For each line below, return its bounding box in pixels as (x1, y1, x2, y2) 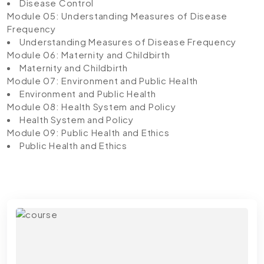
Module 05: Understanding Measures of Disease (7, 10, 227, 21)
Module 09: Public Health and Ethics (7, 127, 170, 138)
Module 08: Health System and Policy (7, 101, 176, 112)
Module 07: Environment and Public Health (7, 75, 198, 86)
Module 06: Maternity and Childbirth (7, 49, 170, 60)
